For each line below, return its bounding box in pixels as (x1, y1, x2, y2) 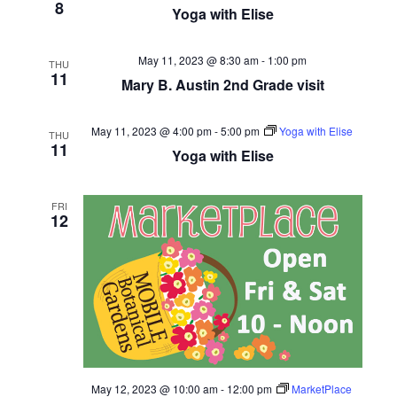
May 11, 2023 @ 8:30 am (138, 52, 259, 68)
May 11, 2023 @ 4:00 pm (90, 123, 212, 139)
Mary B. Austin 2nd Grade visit (121, 74, 324, 96)
